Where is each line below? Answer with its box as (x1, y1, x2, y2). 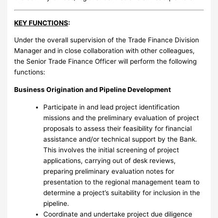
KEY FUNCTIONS (14, 18, 69, 27)
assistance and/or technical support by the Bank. (43, 135, 198, 143)
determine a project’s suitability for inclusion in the (43, 188, 200, 197)
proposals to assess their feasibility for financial (43, 124, 192, 132)
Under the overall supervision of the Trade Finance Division (14, 36, 200, 44)
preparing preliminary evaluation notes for (43, 167, 175, 175)
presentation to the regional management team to (43, 178, 200, 186)
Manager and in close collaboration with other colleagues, (14, 47, 195, 55)
